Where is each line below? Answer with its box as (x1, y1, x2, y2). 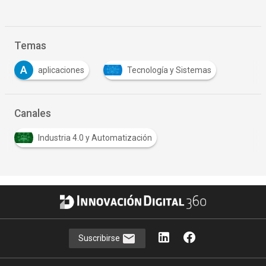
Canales (14, 107, 51, 119)
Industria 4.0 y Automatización (37, 132, 152, 142)
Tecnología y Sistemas (126, 65, 211, 75)
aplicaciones (37, 65, 84, 75)
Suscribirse (78, 233, 122, 243)
